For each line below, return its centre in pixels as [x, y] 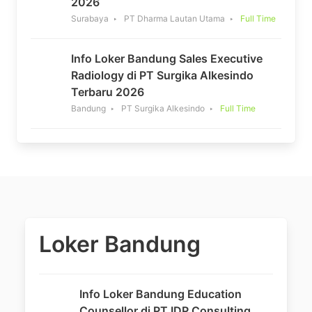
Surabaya [90, 18]
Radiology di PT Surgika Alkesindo [162, 75]
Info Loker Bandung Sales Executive [167, 58]
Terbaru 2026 [108, 92]
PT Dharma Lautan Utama [174, 18]
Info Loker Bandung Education [161, 294]
